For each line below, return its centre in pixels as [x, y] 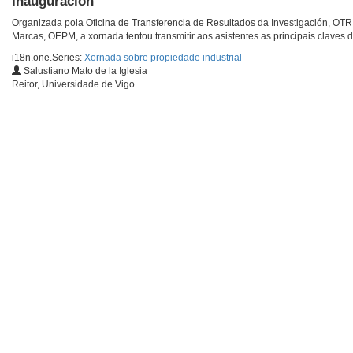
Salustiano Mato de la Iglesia [84, 71]
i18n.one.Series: [48, 58]
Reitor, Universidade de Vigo [73, 85]
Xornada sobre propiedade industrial [163, 58]
